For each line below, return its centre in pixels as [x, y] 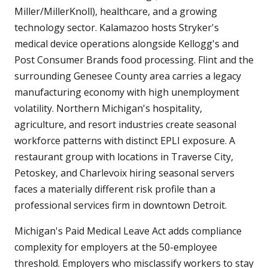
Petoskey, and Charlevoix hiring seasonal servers [124, 173]
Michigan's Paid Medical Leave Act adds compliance [128, 231]
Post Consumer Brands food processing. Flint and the [134, 60]
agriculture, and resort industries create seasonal [125, 125]
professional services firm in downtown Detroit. [121, 205]
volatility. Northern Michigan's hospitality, [108, 109]
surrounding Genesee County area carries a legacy [128, 76]
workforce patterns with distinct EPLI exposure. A [125, 141]
